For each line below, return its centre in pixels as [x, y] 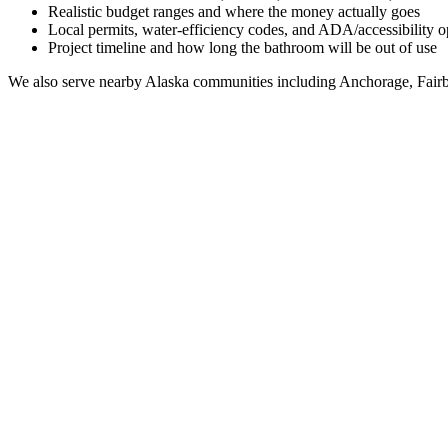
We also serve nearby [76, 81]
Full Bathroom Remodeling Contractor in [181, 413]
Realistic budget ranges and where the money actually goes [234, 11]
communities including [262, 81]
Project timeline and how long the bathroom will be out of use [242, 47]
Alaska [167, 81]
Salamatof [397, 413]
